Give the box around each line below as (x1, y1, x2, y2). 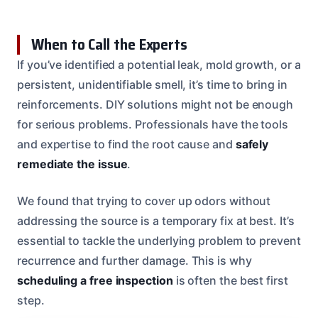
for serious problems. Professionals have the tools (17, 116, 289, 131)
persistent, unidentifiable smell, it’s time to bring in (17, 77, 287, 92)
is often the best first (172, 273, 288, 287)
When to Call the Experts (31, 32, 188, 56)
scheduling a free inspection (17, 273, 173, 287)
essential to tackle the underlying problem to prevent (17, 233, 301, 248)
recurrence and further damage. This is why (17, 253, 252, 268)
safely (235, 136, 269, 151)
